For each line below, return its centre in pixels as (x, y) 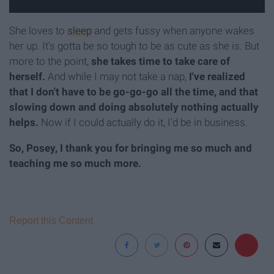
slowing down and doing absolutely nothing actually (134, 107)
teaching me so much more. (75, 164)
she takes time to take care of (159, 61)
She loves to (38, 31)
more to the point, (49, 61)
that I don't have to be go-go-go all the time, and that (134, 92)
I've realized (217, 77)
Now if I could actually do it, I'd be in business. (143, 123)
